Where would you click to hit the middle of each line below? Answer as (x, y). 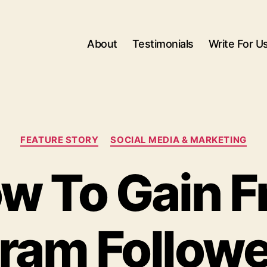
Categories (160, 134)
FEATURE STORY (60, 140)
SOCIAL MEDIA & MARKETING (178, 140)
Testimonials (163, 44)
